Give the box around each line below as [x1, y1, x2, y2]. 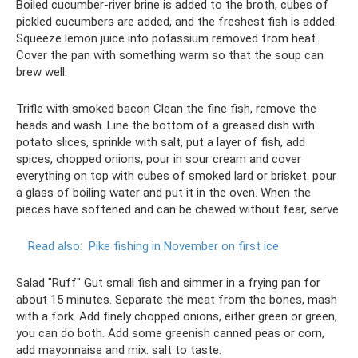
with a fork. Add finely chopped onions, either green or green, [16, 309, 337, 324]
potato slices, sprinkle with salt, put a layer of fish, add [16, 135, 305, 149]
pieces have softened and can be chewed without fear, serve [16, 202, 339, 217]
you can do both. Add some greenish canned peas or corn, [16, 326, 324, 340]
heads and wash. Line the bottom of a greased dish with [16, 118, 315, 133]
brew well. [16, 65, 67, 79]
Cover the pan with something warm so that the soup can [16, 48, 324, 62]
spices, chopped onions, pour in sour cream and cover [16, 152, 301, 166]
